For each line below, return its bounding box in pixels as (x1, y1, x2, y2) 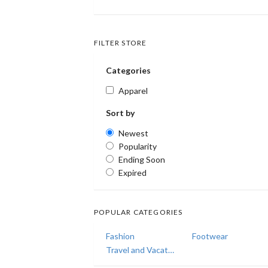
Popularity (118, 141, 157, 151)
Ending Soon (118, 154, 165, 165)
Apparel (118, 85, 148, 96)
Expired (118, 167, 147, 178)
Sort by (106, 107, 135, 118)
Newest (118, 127, 148, 138)
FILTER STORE (94, 38, 147, 47)
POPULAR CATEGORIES (94, 207, 183, 217)
